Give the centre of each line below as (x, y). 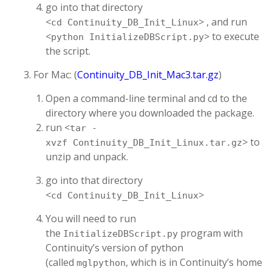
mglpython (101, 263)
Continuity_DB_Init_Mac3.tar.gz (148, 75)
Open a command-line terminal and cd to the (146, 98)
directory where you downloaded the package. (150, 113)
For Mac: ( (55, 75)
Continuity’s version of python (114, 248)
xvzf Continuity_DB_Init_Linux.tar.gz (144, 143)
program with (210, 233)
